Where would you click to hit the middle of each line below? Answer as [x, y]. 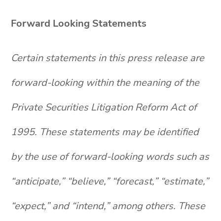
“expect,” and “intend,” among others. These [108, 206]
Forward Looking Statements [79, 23]
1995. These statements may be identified [105, 132]
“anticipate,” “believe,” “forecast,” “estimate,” [110, 181]
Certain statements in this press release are [108, 58]
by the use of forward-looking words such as [110, 157]
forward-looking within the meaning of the [105, 83]
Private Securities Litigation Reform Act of [104, 107]
